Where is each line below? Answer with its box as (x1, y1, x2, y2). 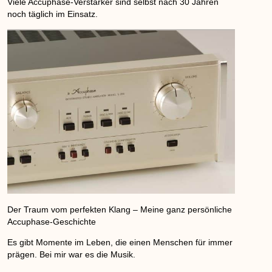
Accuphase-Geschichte (7, 217, 97, 227)
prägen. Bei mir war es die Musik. (7, 250, 136, 260)
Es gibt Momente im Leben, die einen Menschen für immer (7, 237, 233, 248)
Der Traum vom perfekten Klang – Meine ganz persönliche (7, 205, 233, 215)
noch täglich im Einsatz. (7, 9, 98, 19)
